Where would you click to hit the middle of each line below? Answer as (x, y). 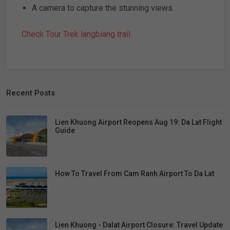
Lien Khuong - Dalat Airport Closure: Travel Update (139, 225)
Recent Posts (31, 93)
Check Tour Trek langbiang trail (77, 34)
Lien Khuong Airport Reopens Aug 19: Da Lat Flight (138, 122)
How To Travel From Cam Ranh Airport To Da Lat (135, 174)
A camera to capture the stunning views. (103, 8)
